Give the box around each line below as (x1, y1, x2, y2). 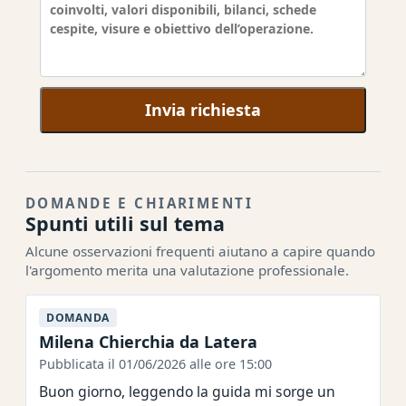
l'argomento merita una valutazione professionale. (25, 261, 349, 280)
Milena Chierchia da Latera (39, 331, 257, 353)
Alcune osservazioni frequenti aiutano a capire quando (25, 242, 375, 261)
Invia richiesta (145, 99, 261, 121)
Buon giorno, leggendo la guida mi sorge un (39, 382, 335, 402)
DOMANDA (46, 310, 111, 326)
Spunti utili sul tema (25, 210, 225, 237)
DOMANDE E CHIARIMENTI (25, 194, 254, 213)
